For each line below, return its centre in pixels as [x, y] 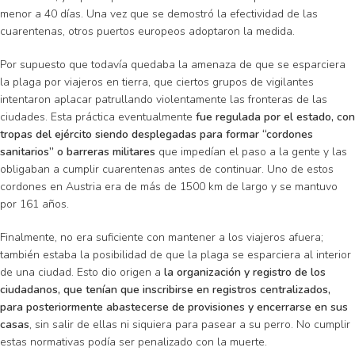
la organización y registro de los [245, 272]
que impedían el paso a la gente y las [251, 152]
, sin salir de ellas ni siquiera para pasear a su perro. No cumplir [190, 324]
